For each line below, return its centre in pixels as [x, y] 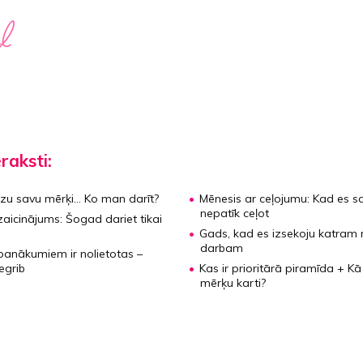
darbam [221, 248]
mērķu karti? [233, 282]
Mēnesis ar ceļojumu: [256, 198]
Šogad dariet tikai [112, 218]
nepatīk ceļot [234, 213]
